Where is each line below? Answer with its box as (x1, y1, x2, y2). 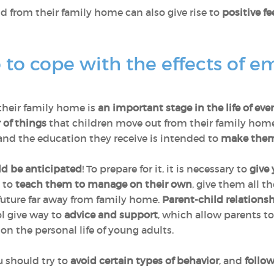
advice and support (64, 209, 158, 221)
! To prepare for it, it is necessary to (82, 163, 250, 175)
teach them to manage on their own (15, 178, 192, 190)
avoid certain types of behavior (70, 254, 219, 267)
